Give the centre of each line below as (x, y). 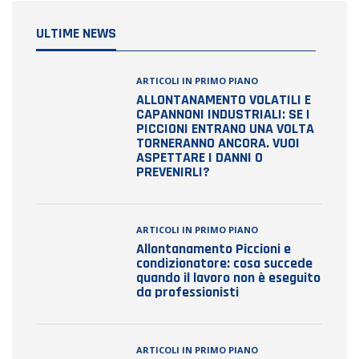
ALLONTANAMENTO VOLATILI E (224, 100)
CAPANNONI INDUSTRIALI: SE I (223, 115)
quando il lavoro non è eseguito (228, 278)
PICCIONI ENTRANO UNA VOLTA (225, 129)
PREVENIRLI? (173, 172)
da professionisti (188, 292)
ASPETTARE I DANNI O (200, 158)
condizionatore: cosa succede (224, 264)
